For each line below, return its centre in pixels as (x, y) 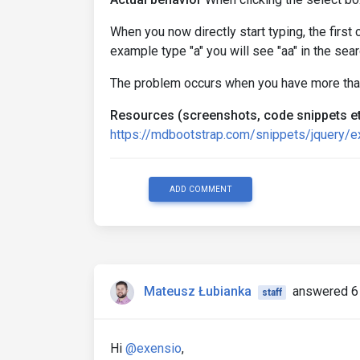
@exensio (153, 348)
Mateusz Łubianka (198, 292)
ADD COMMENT (200, 189)
